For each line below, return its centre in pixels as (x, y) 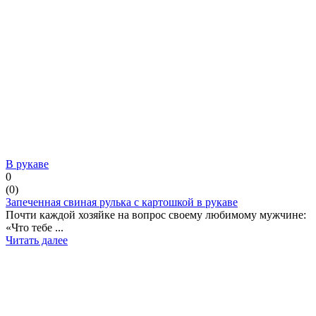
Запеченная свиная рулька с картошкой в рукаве (122, 202)
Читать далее (37, 240)
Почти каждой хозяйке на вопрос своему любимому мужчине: (156, 214)
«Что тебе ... (35, 227)
